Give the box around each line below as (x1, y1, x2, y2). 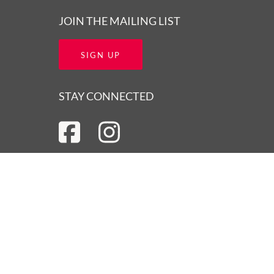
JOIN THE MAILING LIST (59, 13, 180, 28)
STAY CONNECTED (59, 89, 154, 103)
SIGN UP (81, 50, 120, 60)
